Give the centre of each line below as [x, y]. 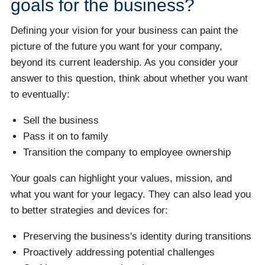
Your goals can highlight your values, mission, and [122, 179]
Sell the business [61, 121]
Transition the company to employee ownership [127, 153]
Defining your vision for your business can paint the [125, 31]
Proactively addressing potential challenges [119, 253]
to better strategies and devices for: [90, 211]
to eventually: [41, 95]
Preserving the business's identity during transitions [138, 237]
